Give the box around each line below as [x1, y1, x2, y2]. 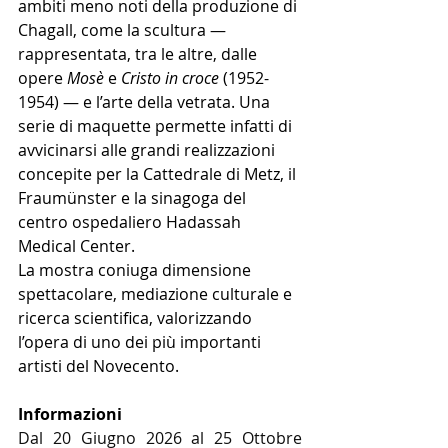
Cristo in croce [121, 67, 219, 90]
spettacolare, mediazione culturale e [18, 283, 296, 306]
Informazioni [18, 403, 122, 426]
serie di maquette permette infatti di [18, 115, 296, 138]
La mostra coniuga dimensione [18, 259, 255, 282]
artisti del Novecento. [18, 355, 179, 378]
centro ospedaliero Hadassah [18, 211, 245, 234]
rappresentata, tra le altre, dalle [18, 43, 261, 66]
